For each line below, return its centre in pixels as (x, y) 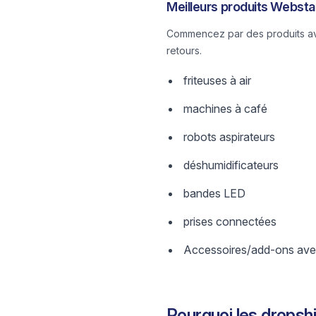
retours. (184, 50)
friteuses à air (217, 80)
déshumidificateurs (231, 165)
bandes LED (214, 193)
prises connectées (230, 221)
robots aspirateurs (229, 137)
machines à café (225, 109)
